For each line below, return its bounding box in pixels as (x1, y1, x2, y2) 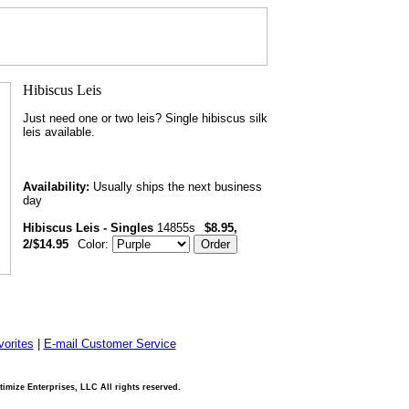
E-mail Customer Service (43, 337, 176, 351)
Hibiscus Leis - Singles (23, 221, 153, 235)
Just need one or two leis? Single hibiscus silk (23, 111, 267, 125)
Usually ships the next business (89, 180, 262, 194)
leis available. (23, 125, 95, 139)
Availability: (23, 180, 89, 194)
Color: (78, 237, 112, 251)
